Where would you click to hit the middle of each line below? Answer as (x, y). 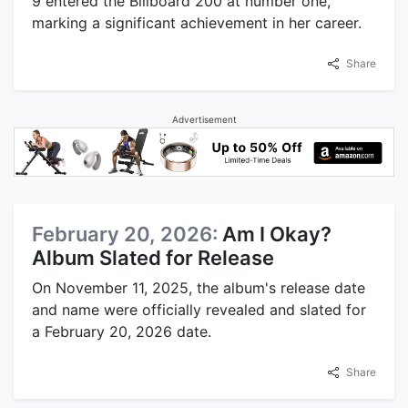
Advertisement (204, 120)
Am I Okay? (277, 234)
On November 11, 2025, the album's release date (199, 287)
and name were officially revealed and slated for (199, 309)
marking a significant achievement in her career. (197, 23)
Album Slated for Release (153, 257)
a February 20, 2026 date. (122, 331)
